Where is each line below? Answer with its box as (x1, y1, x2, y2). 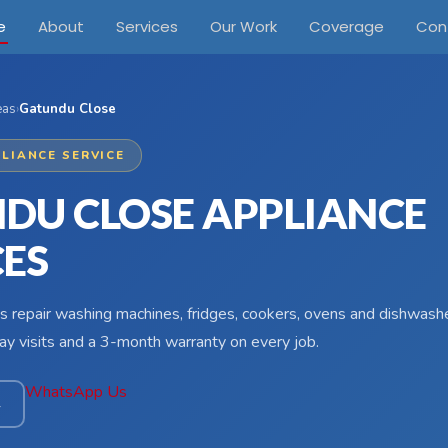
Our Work (209, 16, 277, 37)
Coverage (308, 16, 384, 37)
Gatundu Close (19, 100, 116, 118)
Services (115, 16, 178, 37)
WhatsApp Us (25, 381, 127, 403)
